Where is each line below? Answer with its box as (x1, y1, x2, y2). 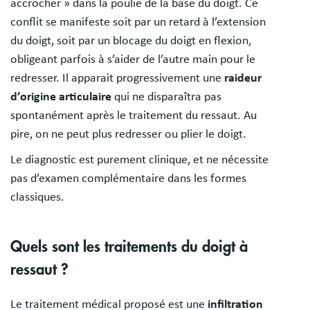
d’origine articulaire (10, 91, 111, 104)
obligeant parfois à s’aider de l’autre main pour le (10, 53, 255, 66)
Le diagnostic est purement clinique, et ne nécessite (10, 154, 268, 167)
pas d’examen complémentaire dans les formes (10, 172, 246, 185)
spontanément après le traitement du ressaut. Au (10, 109, 257, 122)
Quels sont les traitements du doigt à (10, 239, 248, 255)
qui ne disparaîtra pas (111, 91, 221, 104)
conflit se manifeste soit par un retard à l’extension (10, 16, 266, 29)
